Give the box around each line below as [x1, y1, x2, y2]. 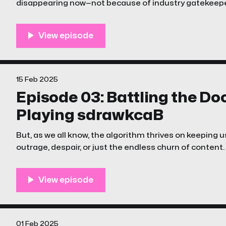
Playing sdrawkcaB [16, 108, 163, 123]
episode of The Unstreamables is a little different [16, 156, 210, 163]
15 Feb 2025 [16, 76, 58, 83]
